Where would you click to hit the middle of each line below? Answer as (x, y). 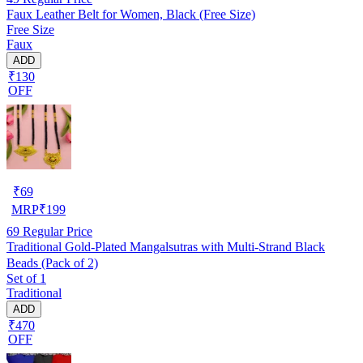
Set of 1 (26, 278)
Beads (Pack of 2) (52, 263)
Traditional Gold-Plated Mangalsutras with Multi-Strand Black (166, 246)
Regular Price (56, 231)
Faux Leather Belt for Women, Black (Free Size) (131, 14)
